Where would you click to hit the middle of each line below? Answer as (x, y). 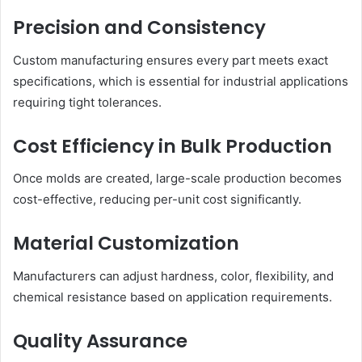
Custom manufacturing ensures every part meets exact (170, 60)
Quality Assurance (100, 341)
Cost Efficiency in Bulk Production (173, 146)
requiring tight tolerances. (87, 102)
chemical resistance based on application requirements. (173, 297)
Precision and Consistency (139, 28)
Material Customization (126, 244)
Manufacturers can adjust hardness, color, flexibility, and (173, 276)
